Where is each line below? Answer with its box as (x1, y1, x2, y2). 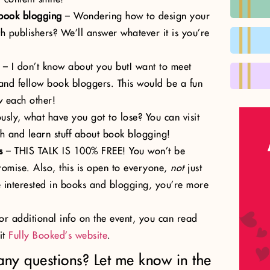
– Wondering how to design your (61, 11, 210, 21)
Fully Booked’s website (8, 231, 107, 240)
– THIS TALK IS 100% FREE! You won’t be (2, 146, 185, 156)
